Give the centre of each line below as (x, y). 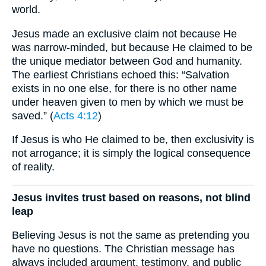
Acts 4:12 (76, 115)
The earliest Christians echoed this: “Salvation (121, 75)
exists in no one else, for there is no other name (124, 88)
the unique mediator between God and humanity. (127, 61)
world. (26, 9)
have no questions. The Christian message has (123, 249)
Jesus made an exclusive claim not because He (124, 34)
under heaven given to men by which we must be (128, 102)
